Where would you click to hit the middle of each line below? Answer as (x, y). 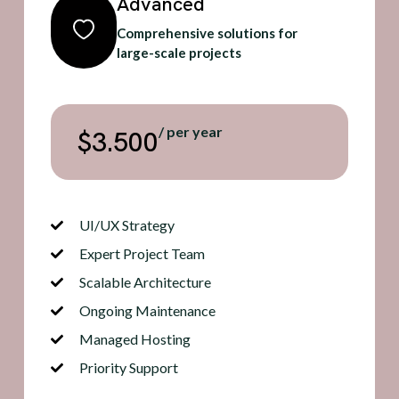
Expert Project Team (142, 254)
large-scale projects (179, 53)
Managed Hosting (135, 339)
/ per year (190, 132)
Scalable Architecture (146, 282)
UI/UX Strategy (127, 225)
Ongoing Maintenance (148, 311)
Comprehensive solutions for (207, 33)
